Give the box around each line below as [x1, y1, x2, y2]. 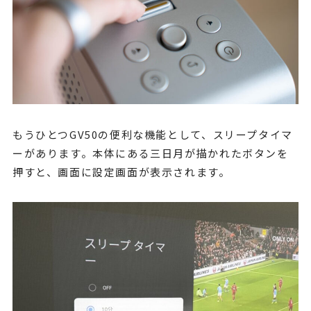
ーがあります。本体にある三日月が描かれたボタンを [12, 145, 289, 160]
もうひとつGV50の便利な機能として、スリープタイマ [12, 126, 293, 142]
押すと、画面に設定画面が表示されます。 [12, 164, 230, 179]
